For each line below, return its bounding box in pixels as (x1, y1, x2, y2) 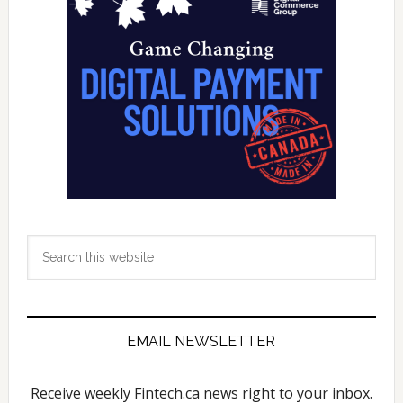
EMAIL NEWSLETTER (127, 332, 276, 350)
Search (25, 236, 72, 254)
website (25, 282, 78, 300)
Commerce (70, 7, 146, 25)
